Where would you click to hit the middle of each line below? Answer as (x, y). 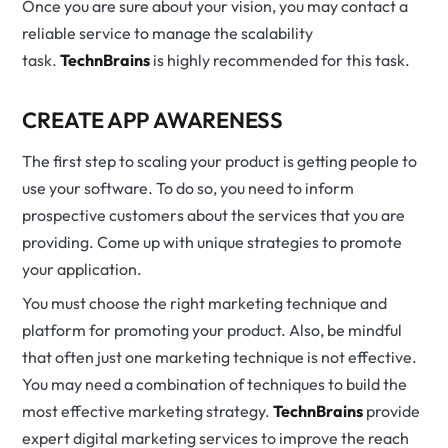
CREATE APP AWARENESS (153, 120)
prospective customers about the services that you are (214, 215)
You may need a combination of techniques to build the (215, 384)
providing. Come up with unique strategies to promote (212, 242)
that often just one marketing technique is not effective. (220, 357)
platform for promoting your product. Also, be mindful (212, 330)
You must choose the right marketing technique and (205, 303)
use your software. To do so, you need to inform (188, 188)
